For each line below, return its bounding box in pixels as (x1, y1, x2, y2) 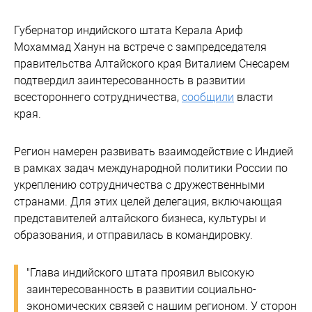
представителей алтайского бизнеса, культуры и (14, 212, 266, 225)
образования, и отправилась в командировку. (14, 228, 253, 242)
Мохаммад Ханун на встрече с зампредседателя (14, 40, 267, 54)
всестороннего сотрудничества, (14, 91, 182, 104)
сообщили (182, 91, 234, 104)
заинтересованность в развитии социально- (26, 283, 256, 296)
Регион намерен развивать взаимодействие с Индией (14, 145, 293, 158)
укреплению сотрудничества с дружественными (14, 178, 265, 192)
